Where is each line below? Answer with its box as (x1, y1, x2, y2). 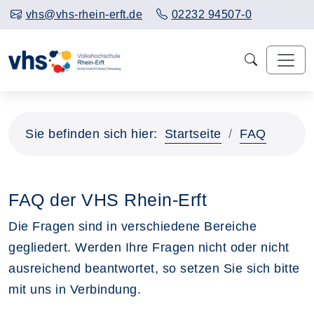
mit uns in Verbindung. (8, 282, 145, 296)
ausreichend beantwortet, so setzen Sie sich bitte (8, 261, 300, 275)
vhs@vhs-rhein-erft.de (25, 8, 142, 20)
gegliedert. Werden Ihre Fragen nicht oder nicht (8, 240, 289, 254)
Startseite (164, 126, 221, 141)
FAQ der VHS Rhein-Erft (8, 189, 207, 210)
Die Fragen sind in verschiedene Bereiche (8, 219, 257, 233)
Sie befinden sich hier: (25, 126, 158, 141)
